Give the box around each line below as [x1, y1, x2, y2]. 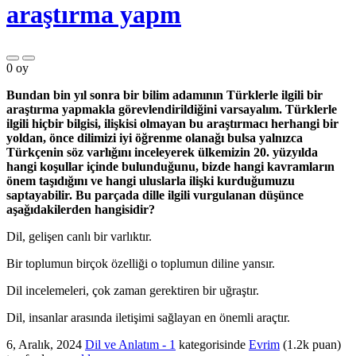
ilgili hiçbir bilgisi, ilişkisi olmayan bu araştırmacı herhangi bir [6, 116, 339, 130]
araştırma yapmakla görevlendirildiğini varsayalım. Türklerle [6, 102, 337, 116]
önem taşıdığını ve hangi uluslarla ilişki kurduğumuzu [6, 173, 295, 188]
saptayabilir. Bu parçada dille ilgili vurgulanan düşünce [6, 188, 304, 202]
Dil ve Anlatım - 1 [85, 337, 176, 351]
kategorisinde [176, 337, 246, 351]
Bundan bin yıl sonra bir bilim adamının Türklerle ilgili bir [6, 87, 323, 102]
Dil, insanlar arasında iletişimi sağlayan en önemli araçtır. [6, 310, 290, 324]
